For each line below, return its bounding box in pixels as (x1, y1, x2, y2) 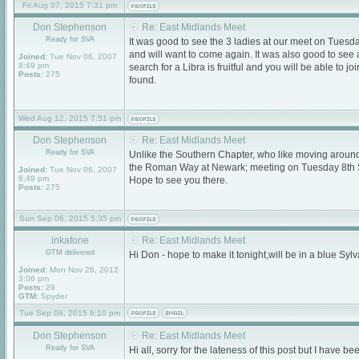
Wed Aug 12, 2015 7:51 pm (18, 114, 121, 123)
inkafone (50, 235, 89, 246)
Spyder (38, 292, 67, 301)
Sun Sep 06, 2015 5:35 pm (18, 214, 121, 223)
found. (129, 75, 156, 86)
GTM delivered (45, 248, 95, 256)
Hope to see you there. (129, 175, 228, 186)
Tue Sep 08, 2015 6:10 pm (19, 309, 120, 317)
